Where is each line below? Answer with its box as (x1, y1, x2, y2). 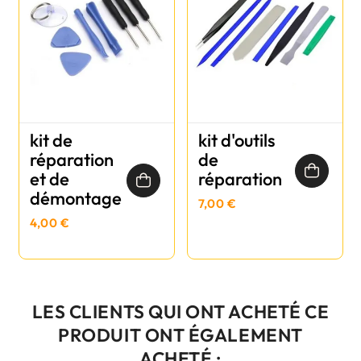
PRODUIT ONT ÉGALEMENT (58, 322, 303, 346)
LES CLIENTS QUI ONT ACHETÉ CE (31, 299, 330, 323)
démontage (29, 186, 122, 210)
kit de (29, 128, 73, 151)
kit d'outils (197, 128, 275, 151)
